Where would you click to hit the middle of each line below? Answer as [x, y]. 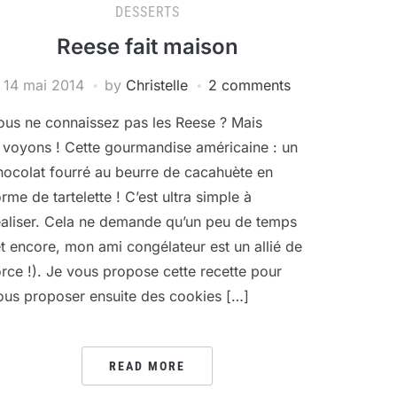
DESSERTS [147, 12]
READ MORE [147, 366]
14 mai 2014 [44, 85]
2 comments [249, 85]
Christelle [157, 85]
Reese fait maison [147, 46]
